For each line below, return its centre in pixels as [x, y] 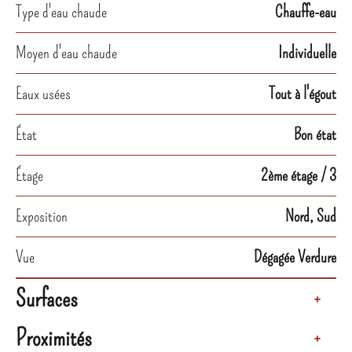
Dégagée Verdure [295, 257]
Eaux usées [43, 93]
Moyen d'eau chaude [66, 53]
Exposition [42, 216]
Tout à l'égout [302, 93]
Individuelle [307, 53]
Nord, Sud [311, 216]
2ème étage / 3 [299, 175]
